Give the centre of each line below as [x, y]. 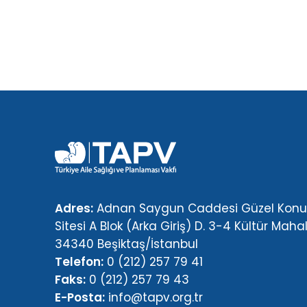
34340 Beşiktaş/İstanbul [126, 244]
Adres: [74, 208]
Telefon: [79, 262]
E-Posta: [80, 297]
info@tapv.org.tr [156, 297]
